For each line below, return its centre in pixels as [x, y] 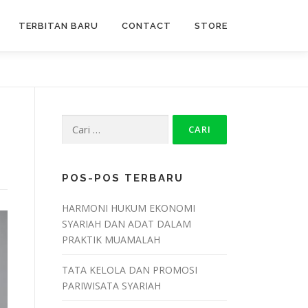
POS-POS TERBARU [123, 178]
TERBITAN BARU [58, 26]
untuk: [75, 138]
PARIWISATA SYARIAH [111, 286]
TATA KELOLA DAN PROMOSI [130, 270]
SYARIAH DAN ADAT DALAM [126, 224]
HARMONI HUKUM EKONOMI [129, 208]
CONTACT [146, 26]
